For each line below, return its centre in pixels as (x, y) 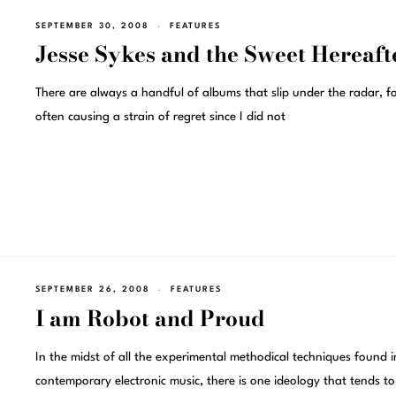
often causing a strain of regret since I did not (160, 117)
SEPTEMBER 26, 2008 (92, 289)
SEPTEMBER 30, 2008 (92, 26)
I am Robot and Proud (150, 318)
